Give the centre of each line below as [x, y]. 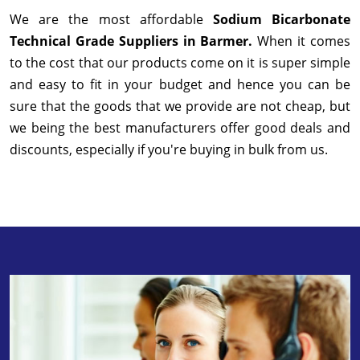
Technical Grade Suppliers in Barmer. [134, 41]
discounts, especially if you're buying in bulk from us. [170, 150]
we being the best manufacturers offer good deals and [180, 128]
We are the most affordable [111, 20]
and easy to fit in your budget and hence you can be [180, 85]
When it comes [304, 41]
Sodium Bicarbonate [282, 20]
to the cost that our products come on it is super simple [180, 63]
